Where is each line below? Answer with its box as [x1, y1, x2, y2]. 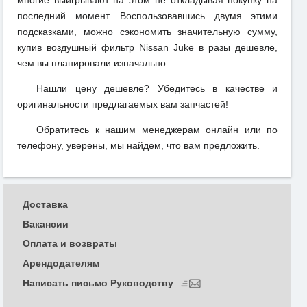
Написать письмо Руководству [23, 277, 176, 288]
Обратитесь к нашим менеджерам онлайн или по [36, 123, 278, 135]
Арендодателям [23, 258, 99, 269]
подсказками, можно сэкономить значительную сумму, [17, 25, 278, 37]
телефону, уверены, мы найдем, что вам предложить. [17, 139, 260, 151]
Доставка [23, 198, 68, 210]
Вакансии [23, 218, 69, 230]
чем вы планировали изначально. [17, 57, 169, 69]
